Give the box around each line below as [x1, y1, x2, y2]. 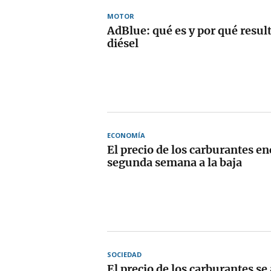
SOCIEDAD [107, 249, 142, 259]
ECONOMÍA [107, 130, 145, 140]
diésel [107, 36, 139, 50]
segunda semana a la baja [107, 155, 242, 169]
